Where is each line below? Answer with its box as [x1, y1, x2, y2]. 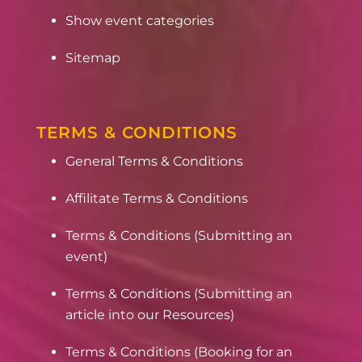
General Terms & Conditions [65, 154, 243, 170]
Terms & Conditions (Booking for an [65, 344, 293, 360]
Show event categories [65, 13, 214, 29]
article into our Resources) [65, 307, 234, 323]
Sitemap [65, 50, 120, 66]
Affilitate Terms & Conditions [65, 191, 248, 207]
